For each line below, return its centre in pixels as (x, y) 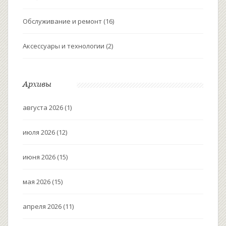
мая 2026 (37, 182)
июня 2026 (40, 157)
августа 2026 (44, 108)
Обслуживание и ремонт (63, 21)
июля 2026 (40, 132)
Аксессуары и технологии (64, 46)
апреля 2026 (43, 207)
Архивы (37, 84)
